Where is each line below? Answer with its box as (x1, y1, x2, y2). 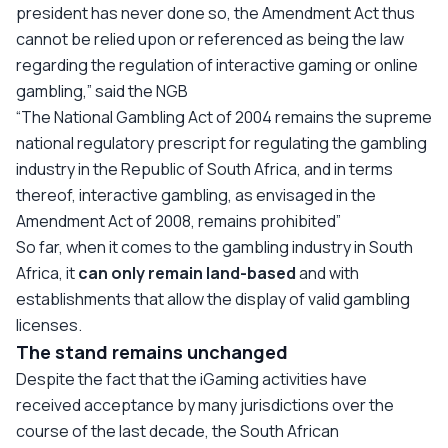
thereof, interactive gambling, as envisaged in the (16, 183, 376, 206)
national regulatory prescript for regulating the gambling (16, 131, 427, 154)
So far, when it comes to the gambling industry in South (16, 235, 413, 258)
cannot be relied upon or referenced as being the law (16, 27, 404, 50)
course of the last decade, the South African (16, 419, 339, 442)
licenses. (16, 313, 82, 336)
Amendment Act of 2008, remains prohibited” (16, 209, 341, 232)
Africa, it (16, 261, 78, 284)
